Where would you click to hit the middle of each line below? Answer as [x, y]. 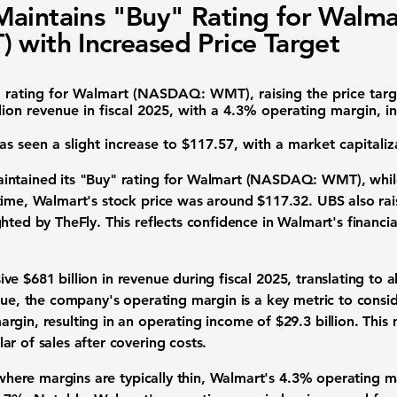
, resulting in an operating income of [155, 321]
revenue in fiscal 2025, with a [123, 110]
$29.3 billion [315, 321]
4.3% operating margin [300, 110]
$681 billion [61, 279]
